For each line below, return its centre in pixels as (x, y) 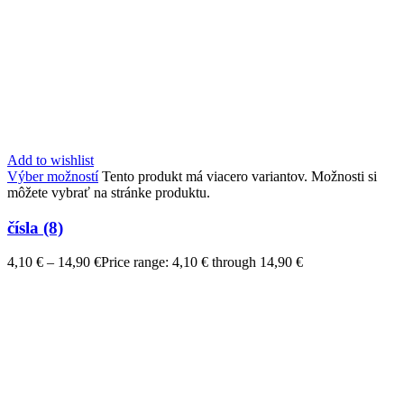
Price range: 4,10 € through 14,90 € (202, 262)
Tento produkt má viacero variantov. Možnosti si (239, 176)
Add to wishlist (50, 160)
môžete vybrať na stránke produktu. (109, 192)
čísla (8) (35, 227)
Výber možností (53, 176)
